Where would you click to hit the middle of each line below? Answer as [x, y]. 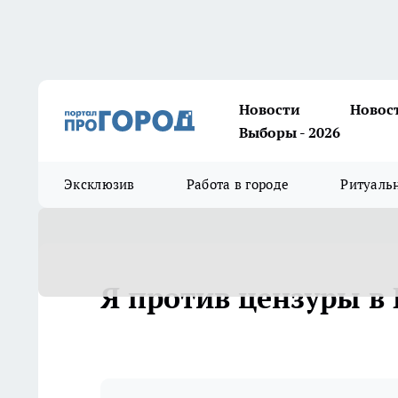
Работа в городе [238, 184]
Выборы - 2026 [290, 132]
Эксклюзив [99, 184]
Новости [270, 109]
